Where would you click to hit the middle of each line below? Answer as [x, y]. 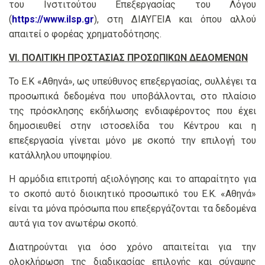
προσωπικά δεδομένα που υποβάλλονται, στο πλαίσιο [132, 96]
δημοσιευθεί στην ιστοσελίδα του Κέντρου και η [132, 126]
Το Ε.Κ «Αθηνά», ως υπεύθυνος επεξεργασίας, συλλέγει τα [132, 82]
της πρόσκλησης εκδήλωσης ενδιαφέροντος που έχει [132, 111]
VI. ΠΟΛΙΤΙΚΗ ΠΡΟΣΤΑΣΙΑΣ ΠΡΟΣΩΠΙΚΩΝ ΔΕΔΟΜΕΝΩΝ [128, 58]
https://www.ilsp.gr [53, 20]
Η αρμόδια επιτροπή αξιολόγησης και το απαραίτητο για [132, 179]
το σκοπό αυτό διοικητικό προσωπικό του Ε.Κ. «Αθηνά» [132, 194]
